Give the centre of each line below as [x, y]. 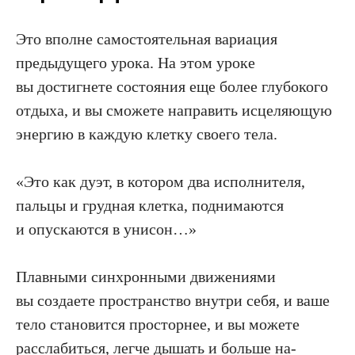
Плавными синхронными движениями [146, 276]
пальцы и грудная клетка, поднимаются [150, 205]
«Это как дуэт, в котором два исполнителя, [160, 181]
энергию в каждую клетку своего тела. [147, 134]
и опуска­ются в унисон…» [106, 229]
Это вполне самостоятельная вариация [147, 38]
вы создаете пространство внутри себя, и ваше [173, 300]
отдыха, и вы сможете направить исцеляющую [174, 110]
